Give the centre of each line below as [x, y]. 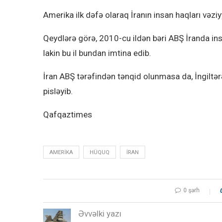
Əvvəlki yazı [100, 213]
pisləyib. [58, 91]
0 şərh [192, 190]
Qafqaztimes [68, 114]
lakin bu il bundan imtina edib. [97, 53]
